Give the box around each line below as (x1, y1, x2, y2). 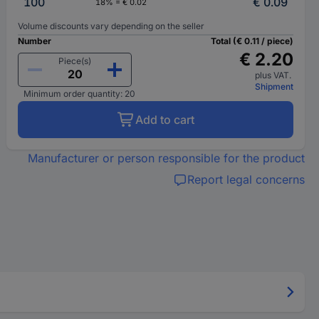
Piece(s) (58, 56, 92, 66)
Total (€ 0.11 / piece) (210, 36, 293, 46)
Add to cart (135, 113, 194, 127)
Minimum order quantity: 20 (23, 88, 136, 99)
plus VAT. (254, 70, 293, 80)
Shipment (254, 81, 293, 92)
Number (18, 36, 52, 46)
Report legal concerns (187, 172, 305, 187)
